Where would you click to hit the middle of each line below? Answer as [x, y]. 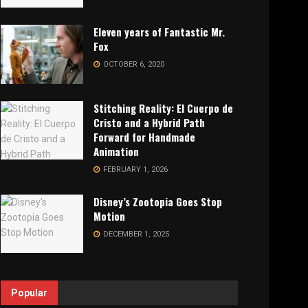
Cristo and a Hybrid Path [149, 122]
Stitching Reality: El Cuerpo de [163, 108]
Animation [116, 151]
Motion [109, 216]
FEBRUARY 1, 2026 [134, 169]
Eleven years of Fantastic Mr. [159, 31]
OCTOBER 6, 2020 [133, 64]
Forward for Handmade [144, 136]
